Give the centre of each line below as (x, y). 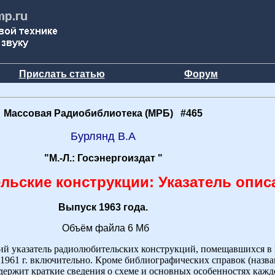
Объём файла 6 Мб (103, 228)
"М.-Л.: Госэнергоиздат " (103, 158)
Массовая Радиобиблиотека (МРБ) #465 (103, 113)
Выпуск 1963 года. (103, 207)
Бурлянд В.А (103, 136)
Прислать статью (62, 74)
